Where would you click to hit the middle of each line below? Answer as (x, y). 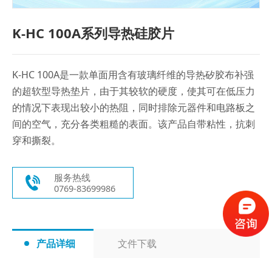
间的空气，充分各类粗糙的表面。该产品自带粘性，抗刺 (134, 124)
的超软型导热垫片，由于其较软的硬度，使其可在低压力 (134, 91)
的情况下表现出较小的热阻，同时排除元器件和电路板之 (134, 107)
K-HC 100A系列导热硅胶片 (93, 32)
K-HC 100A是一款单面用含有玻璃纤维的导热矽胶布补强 (133, 74)
